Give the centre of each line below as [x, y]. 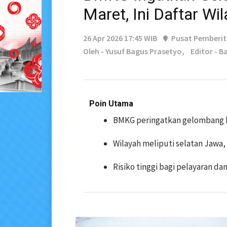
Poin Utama [111, 104]
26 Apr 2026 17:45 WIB [120, 38]
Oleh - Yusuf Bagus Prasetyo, [134, 51]
